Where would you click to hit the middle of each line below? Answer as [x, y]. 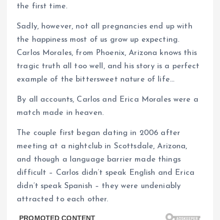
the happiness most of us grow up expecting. [98, 40]
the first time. [42, 6]
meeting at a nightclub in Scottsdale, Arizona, [102, 147]
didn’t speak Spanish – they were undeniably [99, 186]
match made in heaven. [60, 113]
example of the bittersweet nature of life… [96, 79]
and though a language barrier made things [99, 160]
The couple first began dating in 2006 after [99, 133]
